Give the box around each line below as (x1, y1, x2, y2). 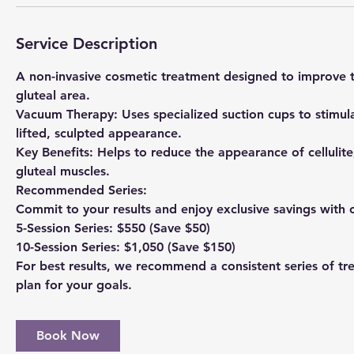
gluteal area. (16, 87, 90, 103)
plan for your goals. (16, 277, 132, 292)
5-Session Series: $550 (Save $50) (16, 220, 210, 235)
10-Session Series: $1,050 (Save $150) (16, 239, 235, 254)
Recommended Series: (16, 182, 147, 198)
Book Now (36, 327, 100, 343)
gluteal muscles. (16, 163, 110, 179)
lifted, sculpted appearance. (16, 125, 182, 141)
